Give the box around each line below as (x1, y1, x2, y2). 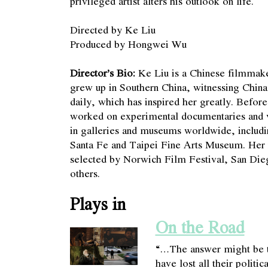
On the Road (155, 214, 245, 239)
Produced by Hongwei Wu (70, 36, 187, 51)
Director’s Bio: (70, 65, 135, 80)
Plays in (70, 191, 126, 216)
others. (70, 165, 100, 181)
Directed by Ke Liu (70, 22, 156, 37)
